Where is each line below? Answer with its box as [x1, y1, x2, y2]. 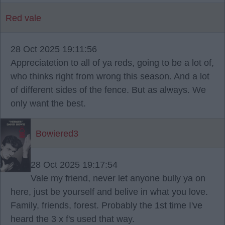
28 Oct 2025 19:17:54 [31, 160, 118, 170]
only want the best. [11, 98, 86, 108]
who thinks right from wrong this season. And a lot [11, 71, 209, 81]
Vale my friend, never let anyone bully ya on [31, 173, 205, 183]
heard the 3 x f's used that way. [11, 214, 135, 224]
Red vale [6, 13, 41, 23]
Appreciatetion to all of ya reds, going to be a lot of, [11, 58, 214, 68]
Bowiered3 [36, 129, 78, 139]
